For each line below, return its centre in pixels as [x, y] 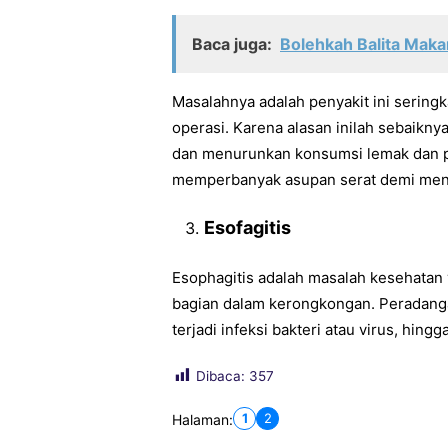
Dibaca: [220, 375]
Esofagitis [247, 227]
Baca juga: [232, 43]
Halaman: [202, 419]
